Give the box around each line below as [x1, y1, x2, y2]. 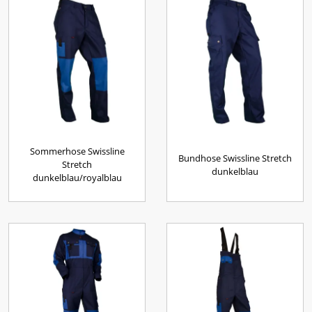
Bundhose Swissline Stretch [178, 151, 292, 164]
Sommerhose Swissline [29, 145, 125, 157]
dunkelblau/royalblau [32, 171, 122, 184]
